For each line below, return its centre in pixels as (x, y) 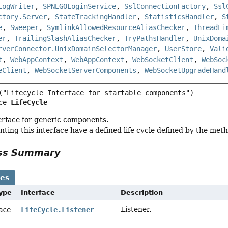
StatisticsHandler (179, 17)
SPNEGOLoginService (80, 6)
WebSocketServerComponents (86, 70)
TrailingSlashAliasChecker (65, 38)
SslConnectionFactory (165, 6)
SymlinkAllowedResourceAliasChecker (116, 28)
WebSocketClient (163, 60)
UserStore (183, 49)
